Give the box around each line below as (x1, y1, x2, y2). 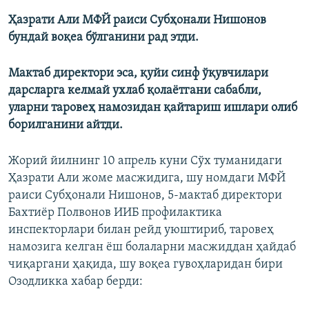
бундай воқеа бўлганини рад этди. (8, 31, 199, 45)
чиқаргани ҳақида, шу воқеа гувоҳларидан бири (8, 258, 283, 272)
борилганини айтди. (8, 119, 123, 132)
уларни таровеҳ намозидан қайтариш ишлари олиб (8, 101, 297, 115)
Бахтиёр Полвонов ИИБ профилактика (8, 206, 222, 220)
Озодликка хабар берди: (8, 275, 143, 289)
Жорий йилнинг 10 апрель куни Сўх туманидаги (8, 154, 282, 168)
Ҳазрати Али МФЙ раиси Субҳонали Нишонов (8, 14, 266, 28)
